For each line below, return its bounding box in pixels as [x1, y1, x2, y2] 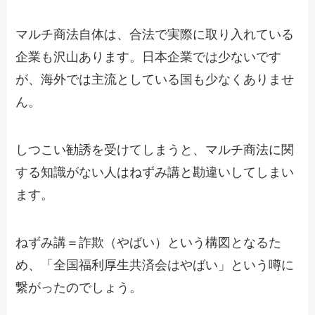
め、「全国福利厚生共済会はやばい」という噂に [15, 258, 295, 273]
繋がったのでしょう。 [15, 281, 143, 295]
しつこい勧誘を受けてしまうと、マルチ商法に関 [15, 143, 295, 157]
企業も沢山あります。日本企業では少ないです [15, 50, 282, 65]
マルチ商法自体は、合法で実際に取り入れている [15, 27, 295, 42]
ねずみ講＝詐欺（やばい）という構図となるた [15, 236, 282, 250]
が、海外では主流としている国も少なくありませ [15, 72, 295, 87]
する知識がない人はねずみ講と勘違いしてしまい [15, 165, 295, 180]
